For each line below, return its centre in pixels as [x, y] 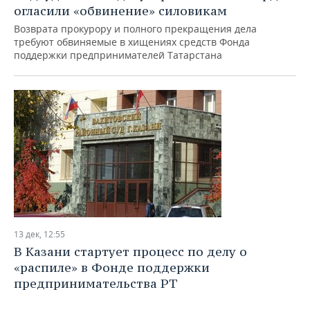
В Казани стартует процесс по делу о [130, 252]
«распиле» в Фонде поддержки [112, 267]
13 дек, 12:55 [39, 234]
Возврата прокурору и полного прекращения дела [135, 29]
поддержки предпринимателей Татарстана [118, 55]
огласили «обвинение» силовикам [120, 11]
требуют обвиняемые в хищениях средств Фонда [132, 42]
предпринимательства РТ [95, 283]
